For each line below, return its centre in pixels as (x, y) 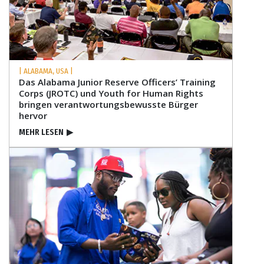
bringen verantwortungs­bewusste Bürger (108, 104)
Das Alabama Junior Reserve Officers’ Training (117, 82)
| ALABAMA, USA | (46, 71)
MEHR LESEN (41, 132)
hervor (33, 115)
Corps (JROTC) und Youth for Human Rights (111, 93)
